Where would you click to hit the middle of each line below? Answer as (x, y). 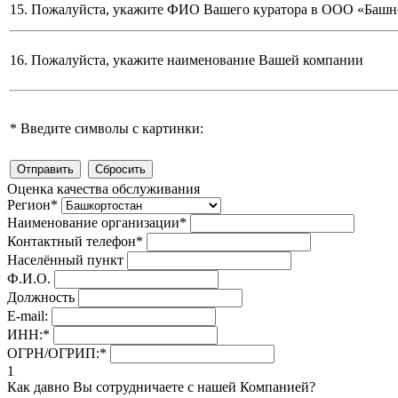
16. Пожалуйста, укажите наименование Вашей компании (187, 60)
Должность (41, 298)
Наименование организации (93, 223)
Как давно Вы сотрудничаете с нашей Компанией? (161, 387)
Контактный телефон (72, 242)
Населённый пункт (65, 260)
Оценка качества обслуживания (103, 189)
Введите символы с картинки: (110, 129)
